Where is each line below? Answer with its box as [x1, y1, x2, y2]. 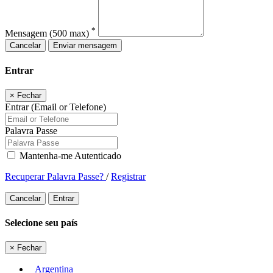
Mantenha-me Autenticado [17, 150, 121, 161]
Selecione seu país [5, 218, 77, 229]
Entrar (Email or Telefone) [5, 101, 106, 112]
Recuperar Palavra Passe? [5, 171, 106, 182]
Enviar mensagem [53, 41, 117, 51]
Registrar [111, 171, 146, 182]
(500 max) [49, 28, 89, 39]
